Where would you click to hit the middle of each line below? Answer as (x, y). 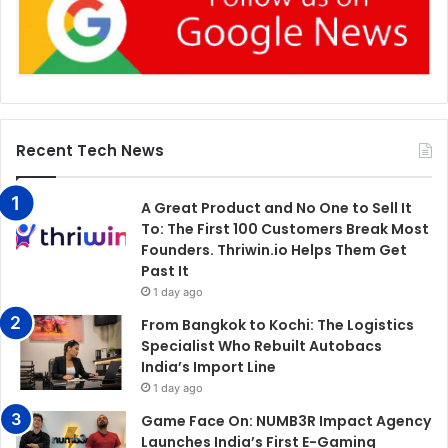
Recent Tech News (90, 150)
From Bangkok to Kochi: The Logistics (277, 324)
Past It (165, 270)
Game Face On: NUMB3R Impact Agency (286, 420)
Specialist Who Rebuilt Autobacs (261, 345)
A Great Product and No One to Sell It (276, 207)
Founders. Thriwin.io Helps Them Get (274, 249)
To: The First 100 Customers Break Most (285, 228)
